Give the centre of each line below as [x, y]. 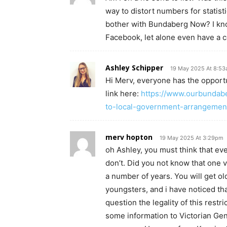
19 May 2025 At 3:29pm [192, 138]
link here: [123, 93]
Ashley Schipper [134, 67]
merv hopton [129, 137]
